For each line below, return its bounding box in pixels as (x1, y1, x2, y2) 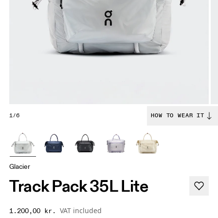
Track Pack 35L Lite (9, 176, 148, 197)
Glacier (9, 163, 31, 171)
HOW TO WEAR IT (151, 112, 204, 120)
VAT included (60, 206, 102, 216)
